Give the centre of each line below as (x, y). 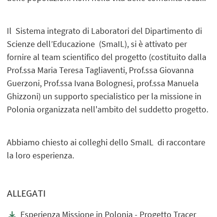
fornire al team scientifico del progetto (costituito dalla (107, 57)
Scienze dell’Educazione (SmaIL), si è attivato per (97, 44)
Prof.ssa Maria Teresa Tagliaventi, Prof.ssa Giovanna (101, 70)
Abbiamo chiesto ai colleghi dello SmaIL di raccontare (106, 142)
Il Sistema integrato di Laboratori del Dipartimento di (105, 31)
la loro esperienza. (41, 155)
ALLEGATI (26, 194)
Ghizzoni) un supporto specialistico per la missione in (104, 96)
